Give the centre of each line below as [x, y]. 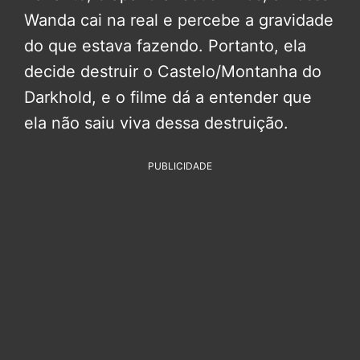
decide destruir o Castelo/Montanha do [173, 71]
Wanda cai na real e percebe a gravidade [179, 20]
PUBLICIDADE [180, 166]
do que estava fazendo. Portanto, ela [165, 45]
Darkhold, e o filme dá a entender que [168, 97]
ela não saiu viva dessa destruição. [156, 123]
